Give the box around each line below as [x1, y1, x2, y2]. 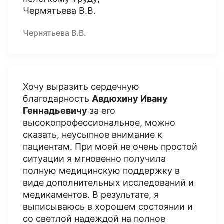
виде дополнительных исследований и [23, 177, 194, 188]
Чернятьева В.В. [23, 28, 86, 38]
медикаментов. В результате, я [23, 189, 159, 200]
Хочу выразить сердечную [23, 81, 139, 92]
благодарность [23, 93, 92, 104]
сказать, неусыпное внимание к [23, 129, 162, 140]
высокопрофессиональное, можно [23, 117, 175, 128]
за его [89, 105, 115, 116]
